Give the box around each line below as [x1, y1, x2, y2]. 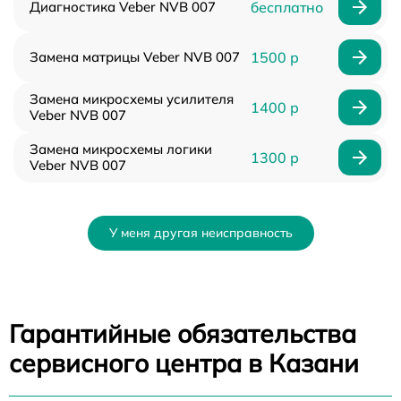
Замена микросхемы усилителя [30, 90, 234, 107]
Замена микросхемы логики [30, 140, 212, 158]
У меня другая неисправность [108, 224, 293, 241]
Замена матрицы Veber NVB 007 [30, 47, 240, 65]
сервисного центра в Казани [9, 346, 359, 379]
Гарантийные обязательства [9, 317, 356, 349]
